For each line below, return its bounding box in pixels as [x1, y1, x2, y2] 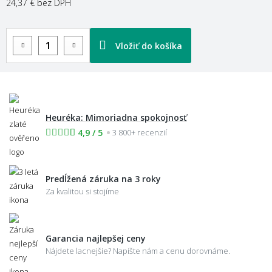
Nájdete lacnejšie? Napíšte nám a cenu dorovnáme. [46, 245, 230, 257]
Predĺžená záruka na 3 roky [46, 172, 161, 185]
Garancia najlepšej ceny [46, 233, 146, 245]
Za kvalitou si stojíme [46, 185, 119, 197]
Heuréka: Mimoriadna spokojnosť [46, 111, 187, 123]
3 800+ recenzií [112, 126, 167, 138]
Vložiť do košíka [115, 39, 182, 52]
